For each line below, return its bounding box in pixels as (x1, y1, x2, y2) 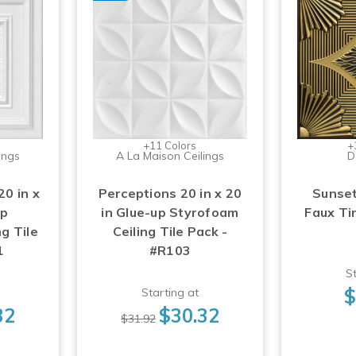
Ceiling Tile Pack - (112, 222, 228, 239)
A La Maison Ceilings (115, 148, 224, 163)
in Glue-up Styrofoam (101, 203, 239, 220)
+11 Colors (143, 138, 197, 152)
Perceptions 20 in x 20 (98, 184, 242, 201)
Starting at (141, 284, 199, 300)
